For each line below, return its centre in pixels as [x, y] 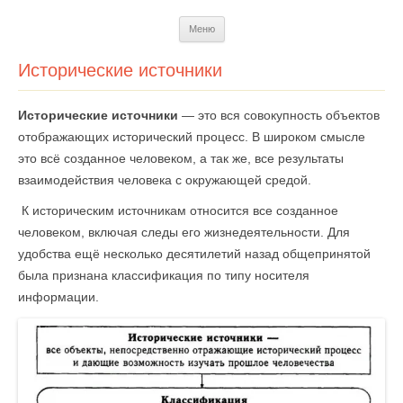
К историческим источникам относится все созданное [178, 210]
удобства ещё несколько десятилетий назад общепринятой [194, 254]
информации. [58, 297]
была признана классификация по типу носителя [164, 275]
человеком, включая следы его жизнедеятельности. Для [184, 232]
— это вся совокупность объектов [279, 115]
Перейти [250, 22]
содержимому [265, 48]
